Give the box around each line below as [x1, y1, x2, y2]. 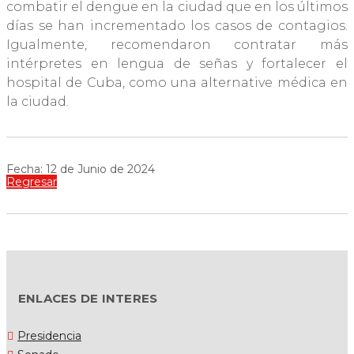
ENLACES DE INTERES [18, 291, 158, 307]
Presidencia [17, 329, 81, 344]
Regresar [6, 175, 57, 190]
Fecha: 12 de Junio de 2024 [6, 162, 155, 177]
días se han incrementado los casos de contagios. [6, 18, 348, 34]
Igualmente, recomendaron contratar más [6, 37, 348, 53]
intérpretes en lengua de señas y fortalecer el [6, 56, 348, 72]
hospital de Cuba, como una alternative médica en [6, 75, 348, 91]
